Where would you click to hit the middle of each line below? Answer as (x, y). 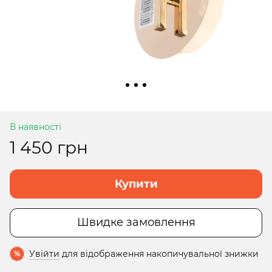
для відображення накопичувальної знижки (159, 253)
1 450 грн (49, 147)
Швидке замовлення (136, 223)
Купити (136, 184)
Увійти (44, 253)
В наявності (36, 127)
